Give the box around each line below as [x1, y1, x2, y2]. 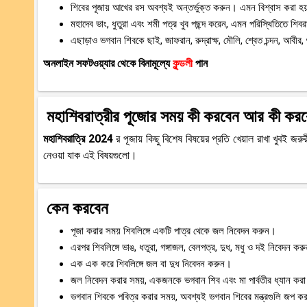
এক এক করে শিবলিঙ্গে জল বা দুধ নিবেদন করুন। [71, 257, 232, 270]
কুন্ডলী [173, 56, 195, 70]
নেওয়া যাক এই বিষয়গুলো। [43, 148, 137, 162]
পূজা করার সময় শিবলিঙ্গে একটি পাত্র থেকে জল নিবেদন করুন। [71, 224, 276, 237]
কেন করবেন [47, 198, 108, 218]
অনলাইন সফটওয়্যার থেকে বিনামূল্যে [43, 56, 173, 70]
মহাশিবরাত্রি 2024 [43, 132, 116, 145]
